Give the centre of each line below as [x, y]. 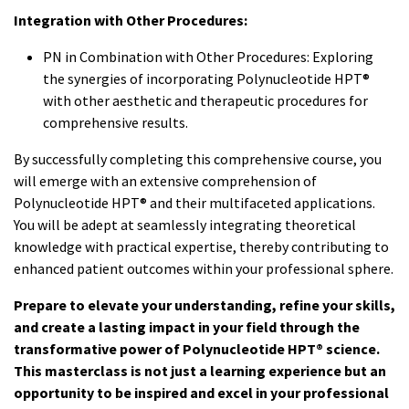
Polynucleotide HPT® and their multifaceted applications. [194, 203]
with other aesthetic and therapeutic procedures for [205, 101]
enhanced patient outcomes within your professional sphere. [204, 269]
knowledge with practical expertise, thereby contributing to [201, 247]
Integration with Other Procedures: [131, 21]
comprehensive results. [115, 123]
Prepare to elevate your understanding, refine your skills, [204, 305]
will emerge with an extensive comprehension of [165, 181]
